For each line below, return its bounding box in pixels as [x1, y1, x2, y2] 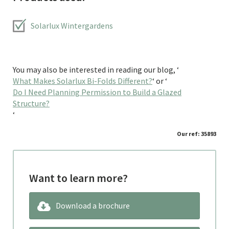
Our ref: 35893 [177, 130, 216, 138]
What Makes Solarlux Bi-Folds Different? [13, 76, 152, 86]
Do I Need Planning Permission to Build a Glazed [13, 87, 181, 97]
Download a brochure [56, 200, 130, 211]
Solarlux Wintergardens [31, 20, 113, 31]
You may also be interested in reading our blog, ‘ [13, 64, 179, 75]
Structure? [13, 98, 50, 108]
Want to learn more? [29, 171, 128, 185]
